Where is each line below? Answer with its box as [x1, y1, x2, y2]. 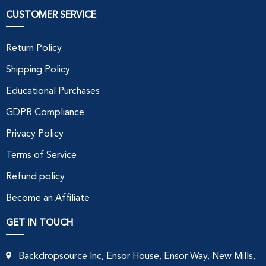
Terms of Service [6, 150, 77, 160]
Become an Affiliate [6, 193, 90, 203]
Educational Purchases [6, 86, 100, 96]
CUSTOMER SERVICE [6, 7, 96, 22]
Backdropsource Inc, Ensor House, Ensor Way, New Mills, [11, 251, 255, 261]
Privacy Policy [6, 129, 64, 139]
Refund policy [6, 172, 65, 182]
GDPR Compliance [6, 107, 84, 118]
